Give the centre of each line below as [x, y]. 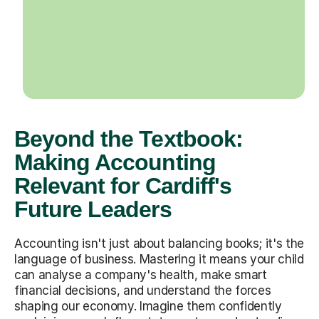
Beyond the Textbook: [129, 138]
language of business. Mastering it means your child [159, 259]
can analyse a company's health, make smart [141, 274]
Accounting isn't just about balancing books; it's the [159, 243]
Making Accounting [115, 162]
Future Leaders [93, 209]
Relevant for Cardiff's [123, 185]
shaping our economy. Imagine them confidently [148, 306]
